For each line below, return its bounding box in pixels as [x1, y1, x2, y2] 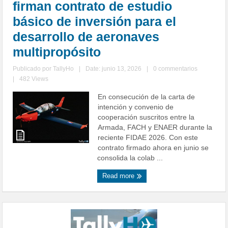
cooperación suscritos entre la [98, 113, 195, 122]
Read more [102, 172, 137, 180]
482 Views [19, 75, 49, 83]
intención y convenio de [98, 103, 174, 111]
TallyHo [53, 65, 74, 73]
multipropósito [13, 45, 101, 60]
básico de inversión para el [13, 14, 177, 29]
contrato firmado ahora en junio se [98, 144, 209, 152]
